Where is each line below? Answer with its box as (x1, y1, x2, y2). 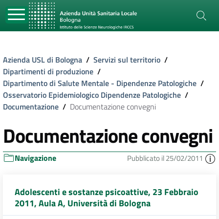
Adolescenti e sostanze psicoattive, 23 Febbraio (15, 185, 198, 199)
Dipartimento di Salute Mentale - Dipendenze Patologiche (3, 77, 197, 89)
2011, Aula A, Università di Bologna (15, 197, 151, 210)
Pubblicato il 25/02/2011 (127, 153, 204, 164)
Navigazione (15, 152, 56, 164)
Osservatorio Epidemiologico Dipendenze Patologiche (3, 89, 181, 101)
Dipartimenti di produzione (3, 66, 93, 77)
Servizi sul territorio (93, 54, 160, 66)
